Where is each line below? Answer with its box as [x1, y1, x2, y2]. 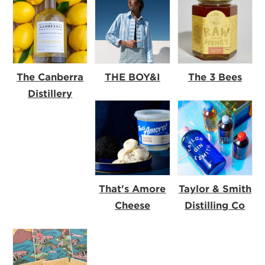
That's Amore [99, 183, 166, 195]
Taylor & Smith [178, 183, 251, 195]
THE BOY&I [104, 72, 160, 83]
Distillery [28, 88, 73, 100]
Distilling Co [185, 199, 245, 211]
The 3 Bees [188, 72, 242, 83]
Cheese [114, 199, 150, 211]
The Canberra [17, 72, 84, 83]
